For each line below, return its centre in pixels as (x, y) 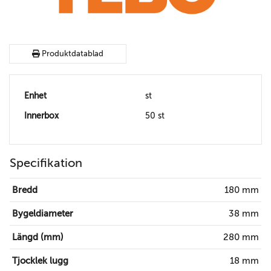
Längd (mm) (38, 237)
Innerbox (41, 116)
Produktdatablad (71, 54)
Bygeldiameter (43, 214)
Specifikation (46, 163)
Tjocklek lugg (40, 261)
